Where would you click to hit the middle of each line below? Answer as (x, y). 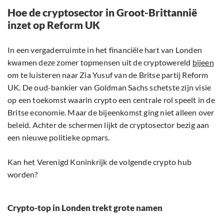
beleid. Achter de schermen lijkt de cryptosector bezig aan (108, 125)
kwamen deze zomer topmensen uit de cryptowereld (100, 62)
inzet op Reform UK (54, 25)
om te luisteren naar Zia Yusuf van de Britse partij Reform (108, 75)
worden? (23, 174)
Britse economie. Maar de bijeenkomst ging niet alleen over (111, 112)
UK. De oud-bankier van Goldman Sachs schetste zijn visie (109, 87)
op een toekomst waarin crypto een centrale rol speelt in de (111, 100)
